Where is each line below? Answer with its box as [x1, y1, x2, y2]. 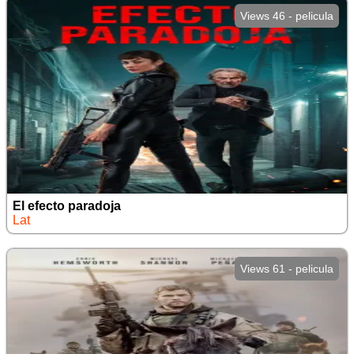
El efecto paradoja [12, 199, 121, 213]
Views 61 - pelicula [240, 262, 334, 275]
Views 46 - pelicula [240, 9, 334, 22]
